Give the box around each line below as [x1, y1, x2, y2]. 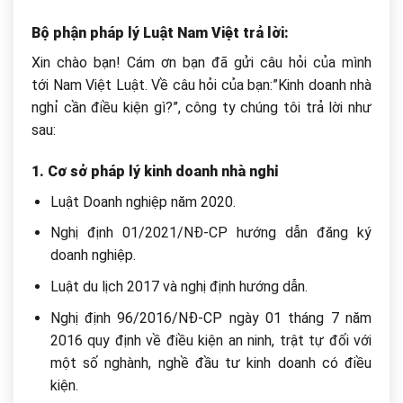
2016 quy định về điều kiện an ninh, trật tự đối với [49, 331, 372, 349]
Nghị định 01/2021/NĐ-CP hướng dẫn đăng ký [49, 224, 372, 242]
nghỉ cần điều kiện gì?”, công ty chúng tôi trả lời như [31, 99, 372, 117]
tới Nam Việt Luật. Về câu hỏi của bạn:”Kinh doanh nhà [31, 76, 372, 94]
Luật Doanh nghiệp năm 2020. [49, 193, 236, 210]
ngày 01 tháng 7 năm [228, 309, 372, 327]
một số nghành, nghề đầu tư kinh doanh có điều [49, 354, 372, 372]
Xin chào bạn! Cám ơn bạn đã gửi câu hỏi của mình [31, 54, 372, 72]
